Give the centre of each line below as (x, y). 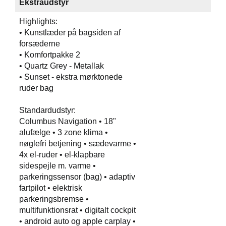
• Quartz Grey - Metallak (62, 66)
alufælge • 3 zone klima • (64, 132)
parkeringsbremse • (54, 199)
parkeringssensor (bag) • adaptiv (77, 177)
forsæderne (40, 44)
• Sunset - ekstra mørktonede (71, 77)
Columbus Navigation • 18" (68, 121)
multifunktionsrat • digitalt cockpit (77, 210)
